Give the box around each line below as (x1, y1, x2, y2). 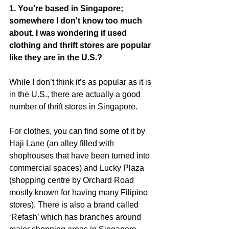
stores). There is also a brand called (9, 200, 141, 210)
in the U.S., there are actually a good (9, 90, 143, 99)
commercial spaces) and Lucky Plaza (9, 164, 146, 173)
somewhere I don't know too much (9, 16, 144, 26)
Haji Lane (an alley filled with (9, 139, 116, 148)
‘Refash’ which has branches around (9, 213, 143, 222)
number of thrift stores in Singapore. (9, 102, 138, 111)
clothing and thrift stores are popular (9, 41, 153, 50)
